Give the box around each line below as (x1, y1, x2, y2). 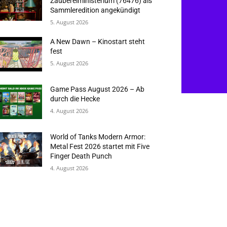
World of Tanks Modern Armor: (50, 132, 146, 141)
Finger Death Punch (50, 152, 112, 160)
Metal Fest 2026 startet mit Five (50, 142, 150, 150)
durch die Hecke (50, 94, 100, 103)
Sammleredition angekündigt (50, 6, 141, 14)
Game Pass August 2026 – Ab (50, 85, 145, 93)
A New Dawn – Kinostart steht (50, 37, 145, 46)
